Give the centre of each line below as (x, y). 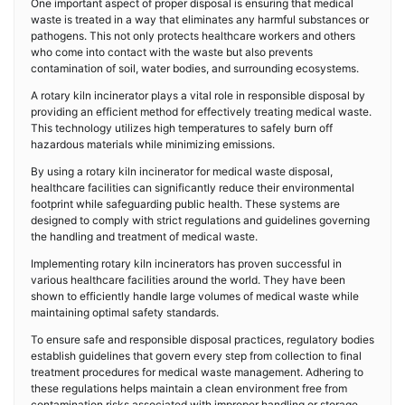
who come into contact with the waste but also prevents (172, 52)
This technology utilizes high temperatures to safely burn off (182, 128)
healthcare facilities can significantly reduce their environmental (193, 188)
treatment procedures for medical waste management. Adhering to (197, 372)
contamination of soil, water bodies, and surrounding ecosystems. (195, 68)
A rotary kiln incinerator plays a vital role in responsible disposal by (198, 95)
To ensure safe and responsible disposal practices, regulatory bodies (202, 339)
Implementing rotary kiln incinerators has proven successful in (186, 264)
